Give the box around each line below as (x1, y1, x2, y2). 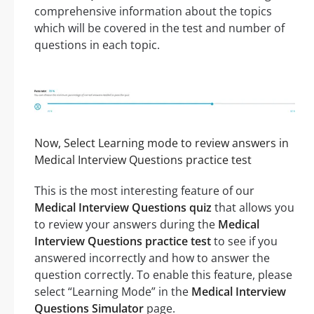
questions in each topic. (34, 37, 160, 53)
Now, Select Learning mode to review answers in (34, 135, 289, 151)
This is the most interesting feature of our (34, 183, 254, 199)
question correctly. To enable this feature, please (34, 267, 292, 283)
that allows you (212, 200, 294, 216)
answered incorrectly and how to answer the (34, 250, 270, 266)
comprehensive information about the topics (34, 4, 272, 20)
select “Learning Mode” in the (34, 284, 191, 300)
